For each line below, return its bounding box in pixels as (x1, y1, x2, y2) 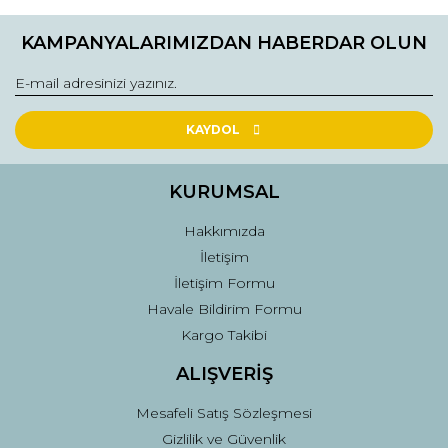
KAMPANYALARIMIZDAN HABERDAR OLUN (21, 32, 427, 54)
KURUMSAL (168, 181, 280, 203)
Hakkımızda (183, 222, 265, 240)
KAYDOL (185, 122, 240, 137)
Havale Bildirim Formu (146, 300, 302, 318)
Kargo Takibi (181, 326, 267, 344)
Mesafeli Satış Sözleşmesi (136, 404, 312, 422)
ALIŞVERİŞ (175, 363, 273, 385)
